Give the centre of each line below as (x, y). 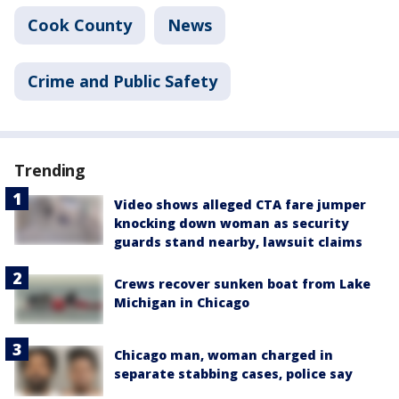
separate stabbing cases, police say (233, 374)
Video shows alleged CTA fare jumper (240, 205)
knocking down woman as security (232, 224)
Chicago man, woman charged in (224, 355)
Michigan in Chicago (182, 303)
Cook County (80, 25)
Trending (50, 171)
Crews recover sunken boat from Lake (242, 284)
